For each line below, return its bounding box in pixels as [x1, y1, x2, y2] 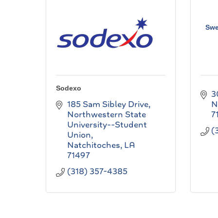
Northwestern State [67, 109, 146, 120]
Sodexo [56, 84, 81, 92]
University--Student [67, 119, 147, 130]
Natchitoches [67, 139, 120, 151]
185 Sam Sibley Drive [67, 98, 148, 110]
